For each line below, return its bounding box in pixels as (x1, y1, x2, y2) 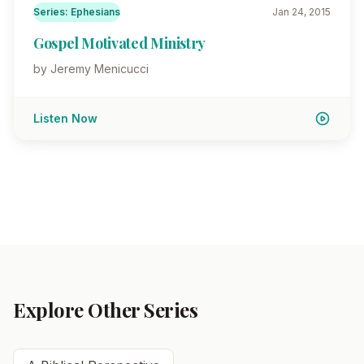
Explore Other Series (13, 297, 198, 323)
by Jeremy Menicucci (33, 62, 149, 76)
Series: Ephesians (33, 6, 120, 18)
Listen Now (33, 111, 97, 125)
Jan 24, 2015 (272, 6, 331, 18)
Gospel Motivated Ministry (33, 33, 206, 53)
